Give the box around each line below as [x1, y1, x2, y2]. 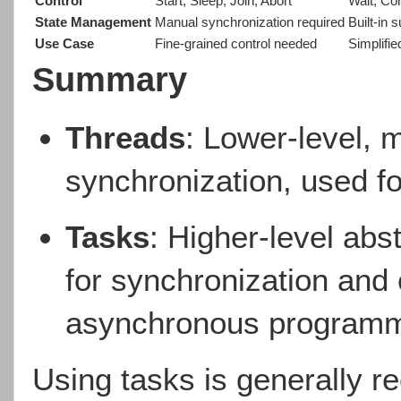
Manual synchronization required [155, 15, 345, 30]
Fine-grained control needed [155, 37, 317, 52]
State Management [35, 15, 151, 30]
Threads [65, 120, 186, 156]
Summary [32, 60, 187, 99]
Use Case [35, 37, 94, 52]
